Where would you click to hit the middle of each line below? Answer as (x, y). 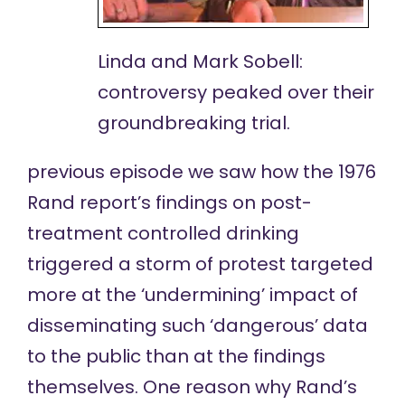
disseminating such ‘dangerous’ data (197, 326)
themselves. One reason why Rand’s (192, 387)
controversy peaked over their (236, 93)
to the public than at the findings (176, 357)
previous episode (105, 172)
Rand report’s (89, 203)
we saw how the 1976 (279, 172)
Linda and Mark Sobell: (201, 62)
